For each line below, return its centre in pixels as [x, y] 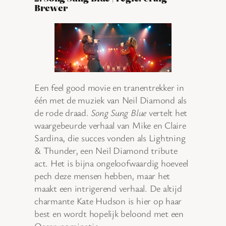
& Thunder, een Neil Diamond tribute [106, 151]
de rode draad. [63, 113]
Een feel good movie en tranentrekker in [109, 88]
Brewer [51, 7]
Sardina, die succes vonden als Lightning [110, 138]
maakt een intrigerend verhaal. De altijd [108, 188]
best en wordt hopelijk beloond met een [109, 214]
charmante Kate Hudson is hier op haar [108, 201]
